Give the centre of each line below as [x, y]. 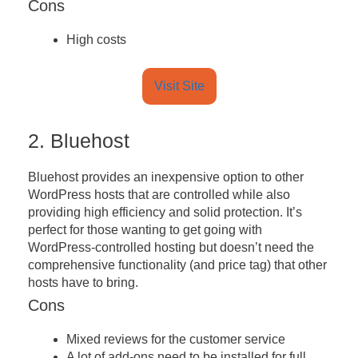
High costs [96, 40]
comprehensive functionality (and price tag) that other [177, 265]
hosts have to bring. [83, 283]
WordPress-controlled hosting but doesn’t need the [171, 248]
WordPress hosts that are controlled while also [159, 195]
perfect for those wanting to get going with [145, 230]
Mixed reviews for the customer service [176, 340]
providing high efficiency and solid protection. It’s [165, 213]
